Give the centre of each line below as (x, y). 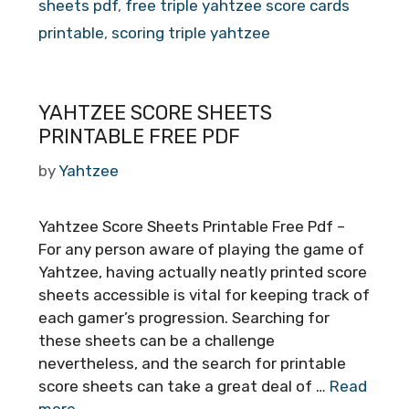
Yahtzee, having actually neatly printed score (203, 272)
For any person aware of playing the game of (201, 249)
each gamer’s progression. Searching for (184, 317)
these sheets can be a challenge (157, 340)
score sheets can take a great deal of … (184, 386)
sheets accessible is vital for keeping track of (204, 294)
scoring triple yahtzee (191, 33)
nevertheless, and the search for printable (192, 363)
